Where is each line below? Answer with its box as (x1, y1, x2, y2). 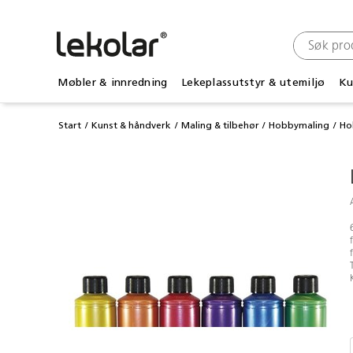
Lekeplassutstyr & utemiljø (181, 75, 325, 89)
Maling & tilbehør (180, 120, 259, 132)
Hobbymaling (269, 120, 330, 132)
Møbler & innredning (58, 75, 168, 89)
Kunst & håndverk (91, 120, 171, 132)
